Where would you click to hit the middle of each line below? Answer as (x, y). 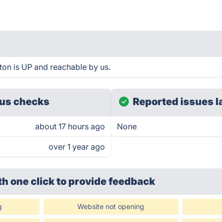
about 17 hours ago (70, 126)
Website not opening (111, 206)
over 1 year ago (77, 147)
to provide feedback (106, 181)
